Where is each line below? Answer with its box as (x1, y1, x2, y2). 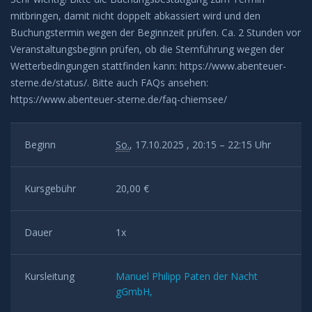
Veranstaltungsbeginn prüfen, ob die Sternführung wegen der (10, 42, 284, 56)
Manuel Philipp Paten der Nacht (116, 270, 258, 283)
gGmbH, (116, 285, 153, 298)
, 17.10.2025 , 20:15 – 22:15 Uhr (130, 138, 271, 151)
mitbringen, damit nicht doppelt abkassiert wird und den (10, 9, 260, 22)
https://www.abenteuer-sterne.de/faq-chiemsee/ (10, 93, 227, 106)
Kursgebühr (24, 182, 76, 195)
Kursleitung (24, 270, 75, 283)
